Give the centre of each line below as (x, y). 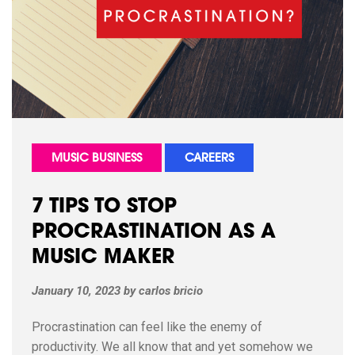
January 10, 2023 (76, 290)
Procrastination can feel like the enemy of (147, 326)
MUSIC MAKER (103, 258)
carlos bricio (171, 290)
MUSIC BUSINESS (97, 159)
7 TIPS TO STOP (104, 208)
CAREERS (209, 159)
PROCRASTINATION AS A (154, 233)
